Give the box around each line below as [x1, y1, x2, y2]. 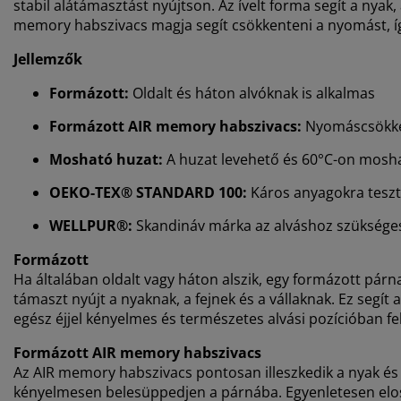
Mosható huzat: [49, 149, 166, 170]
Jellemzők [13, 49, 82, 70]
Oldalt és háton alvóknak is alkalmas [132, 83, 375, 104]
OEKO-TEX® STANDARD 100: [49, 183, 251, 203]
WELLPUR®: [49, 216, 136, 236]
